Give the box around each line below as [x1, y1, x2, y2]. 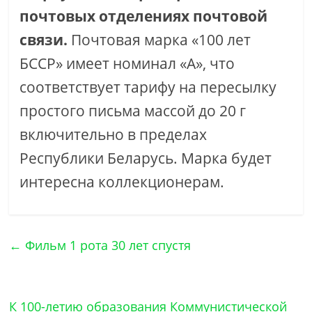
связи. [19, 29, 68, 50]
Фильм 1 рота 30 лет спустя [22, 237, 192, 254]
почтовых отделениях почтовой [19, 6, 268, 26]
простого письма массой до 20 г [19, 100, 247, 121]
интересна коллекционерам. [19, 171, 225, 192]
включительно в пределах [19, 124, 208, 145]
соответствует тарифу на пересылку [19, 77, 277, 97]
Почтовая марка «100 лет [68, 29, 251, 50]
